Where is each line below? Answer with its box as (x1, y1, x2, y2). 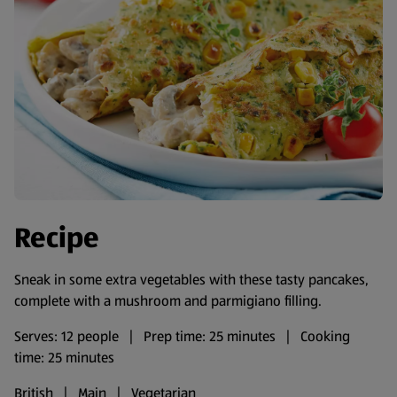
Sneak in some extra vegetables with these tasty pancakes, (14, 269, 369, 290)
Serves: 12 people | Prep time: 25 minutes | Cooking (14, 326, 350, 346)
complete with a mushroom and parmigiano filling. (14, 291, 329, 311)
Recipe (14, 218, 99, 258)
